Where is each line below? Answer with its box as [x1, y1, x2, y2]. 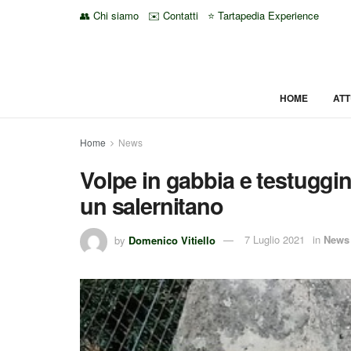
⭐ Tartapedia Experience [208, 8, 319, 23]
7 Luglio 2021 [244, 232, 305, 248]
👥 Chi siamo [80, 8, 139, 23]
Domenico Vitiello [128, 232, 215, 248]
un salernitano [80, 190, 223, 222]
